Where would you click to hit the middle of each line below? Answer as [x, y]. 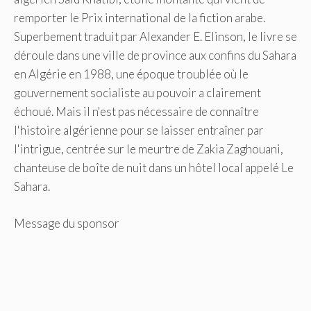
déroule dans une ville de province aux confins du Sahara [155, 56]
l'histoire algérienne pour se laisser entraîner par [139, 131]
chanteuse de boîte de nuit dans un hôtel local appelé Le [154, 168]
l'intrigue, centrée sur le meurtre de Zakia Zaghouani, [149, 149]
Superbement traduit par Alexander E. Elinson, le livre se [155, 37]
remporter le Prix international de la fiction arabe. [140, 18]
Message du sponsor [67, 223]
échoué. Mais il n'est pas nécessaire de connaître [136, 112]
